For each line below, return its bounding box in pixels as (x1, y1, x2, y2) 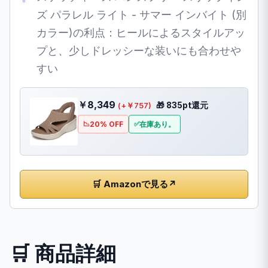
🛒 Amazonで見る (92, 178, 168, 190)
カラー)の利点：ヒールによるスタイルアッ (36, 26, 245, 39)
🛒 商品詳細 (10, 240, 116, 266)
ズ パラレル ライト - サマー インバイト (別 (36, 8, 246, 21)
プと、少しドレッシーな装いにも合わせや (36, 44, 241, 57)
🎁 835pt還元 (156, 100, 208, 110)
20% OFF (90, 119, 123, 129)
